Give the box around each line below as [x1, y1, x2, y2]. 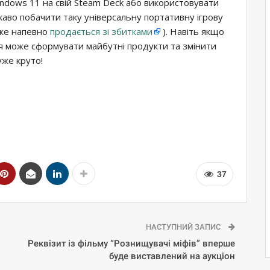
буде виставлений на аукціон [108, 250, 235, 262]
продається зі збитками [50, 25, 152, 37]
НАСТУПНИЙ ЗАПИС [145, 222, 222, 231]
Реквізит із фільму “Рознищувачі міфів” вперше [27, 237, 235, 249]
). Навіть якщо [160, 25, 224, 37]
